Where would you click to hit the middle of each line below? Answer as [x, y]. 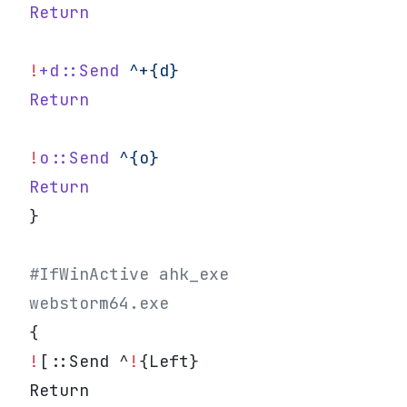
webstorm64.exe [99, 303]
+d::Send [79, 70]
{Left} [169, 361]
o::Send [74, 158]
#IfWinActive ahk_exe [129, 274]
